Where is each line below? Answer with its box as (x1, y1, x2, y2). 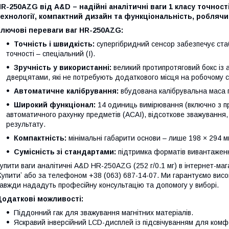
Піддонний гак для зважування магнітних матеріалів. (14, 208, 193, 217)
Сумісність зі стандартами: (14, 147, 116, 156)
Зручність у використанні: (14, 63, 111, 72)
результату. (6, 120, 45, 128)
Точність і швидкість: (14, 39, 95, 48)
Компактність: (14, 133, 66, 142)
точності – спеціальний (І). (6, 49, 95, 58)
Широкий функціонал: (14, 100, 96, 109)
